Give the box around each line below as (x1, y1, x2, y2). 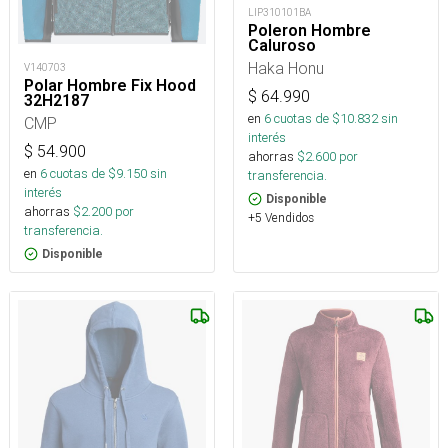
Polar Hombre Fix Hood (24, 75, 196, 95)
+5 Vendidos (248, 210, 314, 225)
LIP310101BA (248, 6, 311, 19)
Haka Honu (248, 58, 324, 78)
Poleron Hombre (248, 21, 371, 40)
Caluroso (248, 36, 316, 55)
